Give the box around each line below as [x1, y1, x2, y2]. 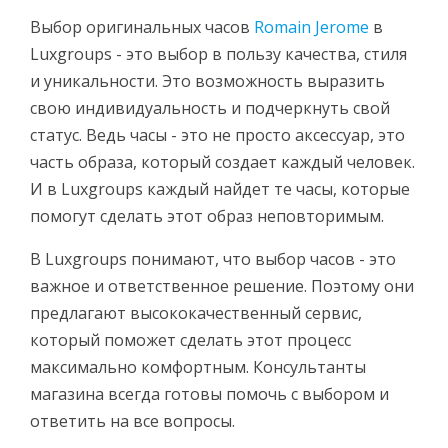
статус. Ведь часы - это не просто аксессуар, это [30, 124, 405, 147]
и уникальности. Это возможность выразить [30, 70, 385, 93]
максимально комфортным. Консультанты [30, 356, 366, 379]
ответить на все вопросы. [30, 410, 235, 433]
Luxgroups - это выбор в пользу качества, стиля [30, 43, 407, 66]
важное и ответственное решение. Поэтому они [30, 275, 414, 298]
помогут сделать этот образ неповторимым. [30, 205, 384, 228]
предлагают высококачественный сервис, [30, 302, 362, 325]
